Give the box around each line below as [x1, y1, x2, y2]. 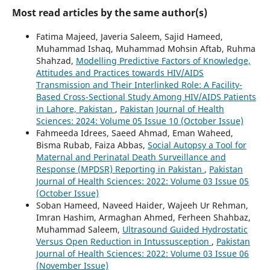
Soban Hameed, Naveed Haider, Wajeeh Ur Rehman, [36, 199, 248, 211]
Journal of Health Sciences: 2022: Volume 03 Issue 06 [36, 247, 249, 259]
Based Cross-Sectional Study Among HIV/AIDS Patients [36, 90, 256, 102]
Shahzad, [36, 54, 76, 66]
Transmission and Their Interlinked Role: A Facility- [36, 78, 242, 90]
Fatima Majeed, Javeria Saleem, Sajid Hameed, [36, 30, 223, 42]
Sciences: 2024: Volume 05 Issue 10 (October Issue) [36, 115, 243, 127]
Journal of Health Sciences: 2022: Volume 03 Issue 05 [36, 175, 249, 187]
